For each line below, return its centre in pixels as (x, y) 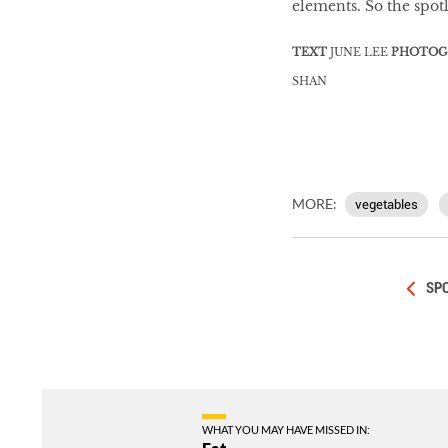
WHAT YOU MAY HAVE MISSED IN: (286, 429)
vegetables (386, 204)
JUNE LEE (358, 51)
